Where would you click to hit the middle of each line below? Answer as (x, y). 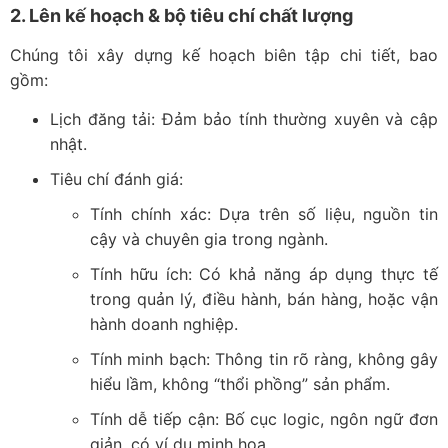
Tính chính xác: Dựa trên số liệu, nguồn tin (264, 214)
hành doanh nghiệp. (164, 324)
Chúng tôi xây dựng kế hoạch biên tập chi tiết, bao (224, 54)
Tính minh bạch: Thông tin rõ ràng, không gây (264, 359)
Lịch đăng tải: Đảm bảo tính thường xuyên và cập (244, 119)
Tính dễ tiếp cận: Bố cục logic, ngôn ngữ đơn (264, 419)
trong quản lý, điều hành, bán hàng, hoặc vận (264, 299)
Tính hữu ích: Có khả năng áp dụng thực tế (264, 274)
